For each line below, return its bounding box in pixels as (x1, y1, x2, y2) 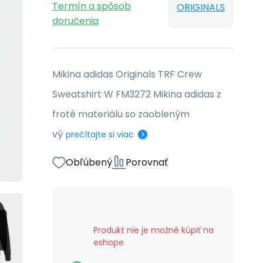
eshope (93, 237, 124, 248)
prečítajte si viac (66, 129, 134, 140)
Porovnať (126, 156, 168, 169)
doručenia (52, 14, 99, 28)
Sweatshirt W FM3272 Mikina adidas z (52, 87, 221, 101)
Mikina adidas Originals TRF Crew (52, 68, 202, 81)
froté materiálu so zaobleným (52, 107, 190, 121)
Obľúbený (66, 156, 112, 169)
